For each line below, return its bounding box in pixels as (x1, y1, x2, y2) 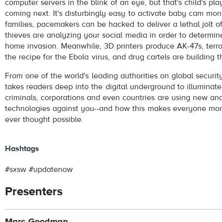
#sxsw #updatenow (5, 164, 73, 174)
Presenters (5, 183, 62, 199)
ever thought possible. (5, 114, 84, 125)
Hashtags (5, 143, 39, 154)
